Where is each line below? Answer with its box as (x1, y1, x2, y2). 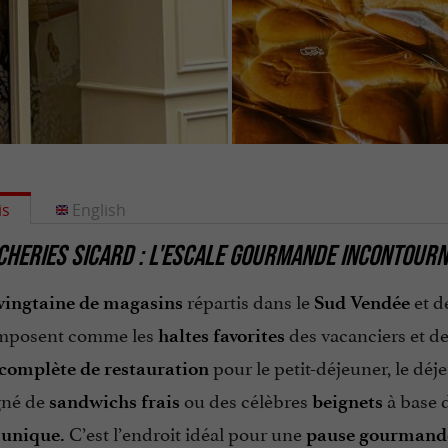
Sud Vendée (313, 291, 410, 315)
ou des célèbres (179, 385, 312, 414)
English (71, 199, 126, 221)
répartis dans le (182, 286, 314, 315)
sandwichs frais (48, 390, 180, 414)
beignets (311, 390, 383, 414)
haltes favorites (157, 324, 285, 348)
